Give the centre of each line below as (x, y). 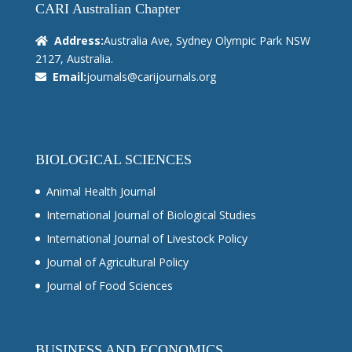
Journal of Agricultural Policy (117, 262)
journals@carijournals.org (151, 77)
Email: (69, 77)
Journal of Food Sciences (109, 285)
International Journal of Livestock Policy (147, 238)
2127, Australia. (74, 59)
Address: (79, 41)
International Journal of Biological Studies (151, 214)
